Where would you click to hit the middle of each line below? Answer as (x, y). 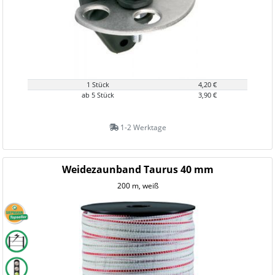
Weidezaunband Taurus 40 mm (137, 169)
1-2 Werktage (142, 127)
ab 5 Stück (98, 95)
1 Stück (98, 84)
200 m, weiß (137, 186)
